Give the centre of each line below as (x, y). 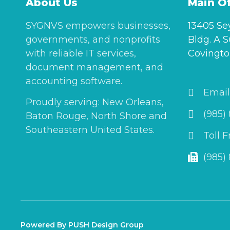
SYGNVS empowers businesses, (98, 25)
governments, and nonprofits (93, 39)
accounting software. (74, 81)
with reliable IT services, (81, 53)
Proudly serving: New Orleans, (95, 102)
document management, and (94, 67)
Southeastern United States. (90, 130)
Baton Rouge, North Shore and (96, 116)
